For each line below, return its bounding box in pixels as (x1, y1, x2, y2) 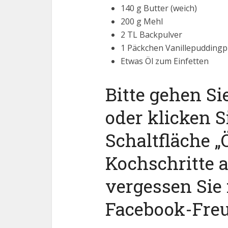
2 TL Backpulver (121, 29, 182, 40)
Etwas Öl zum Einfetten (121, 55, 209, 67)
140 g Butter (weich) (121, 3, 197, 14)
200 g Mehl (121, 16, 163, 27)
